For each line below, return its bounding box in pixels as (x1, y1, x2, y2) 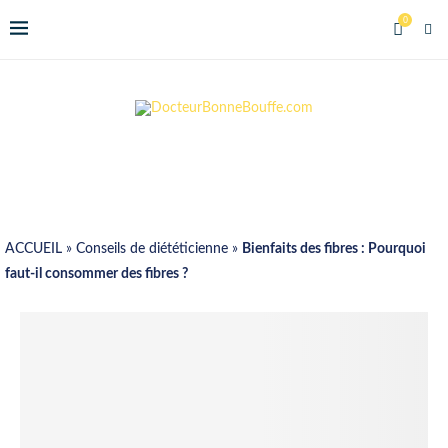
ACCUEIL (5, 242, 62, 256)
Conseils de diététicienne (76, 242, 228, 256)
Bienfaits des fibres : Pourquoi (242, 242, 426, 256)
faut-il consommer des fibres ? (5, 267, 188, 281)
